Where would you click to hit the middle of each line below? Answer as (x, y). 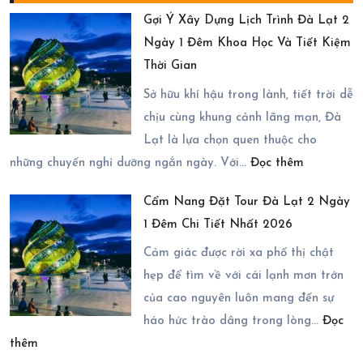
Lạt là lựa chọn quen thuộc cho (230, 140)
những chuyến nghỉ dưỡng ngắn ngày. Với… (130, 163)
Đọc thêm (277, 163)
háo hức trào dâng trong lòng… (233, 321)
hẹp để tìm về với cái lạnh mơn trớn (243, 276)
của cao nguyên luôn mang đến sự (239, 299)
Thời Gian (170, 66)
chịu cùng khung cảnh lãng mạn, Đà (242, 117)
